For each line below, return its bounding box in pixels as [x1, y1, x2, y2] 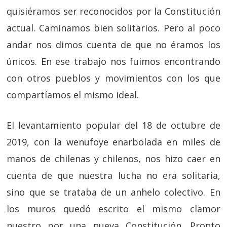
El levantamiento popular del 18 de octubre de [7, 119, 220, 131]
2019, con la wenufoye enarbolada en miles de [7, 136, 220, 148]
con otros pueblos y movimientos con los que [7, 72, 220, 84]
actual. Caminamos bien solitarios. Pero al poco [7, 22, 220, 34]
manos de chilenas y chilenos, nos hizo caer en [7, 153, 220, 165]
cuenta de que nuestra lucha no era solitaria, [7, 169, 220, 181]
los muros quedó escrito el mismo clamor [7, 203, 220, 215]
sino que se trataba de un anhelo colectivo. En [7, 186, 220, 198]
